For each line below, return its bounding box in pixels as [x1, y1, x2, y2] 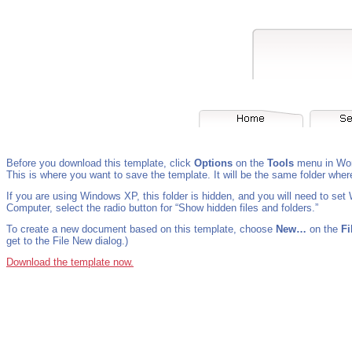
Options [194, 157, 233, 169]
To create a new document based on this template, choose [6, 223, 276, 235]
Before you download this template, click [6, 157, 194, 169]
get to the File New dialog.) [6, 235, 128, 247]
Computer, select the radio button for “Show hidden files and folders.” [6, 202, 318, 214]
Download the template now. [6, 256, 134, 268]
